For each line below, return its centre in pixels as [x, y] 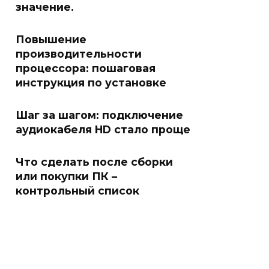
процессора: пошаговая [86, 68]
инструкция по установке [91, 82]
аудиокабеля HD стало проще [103, 129]
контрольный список [77, 190]
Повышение [51, 39]
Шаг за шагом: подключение [99, 115]
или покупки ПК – [66, 176]
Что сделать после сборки [94, 162]
